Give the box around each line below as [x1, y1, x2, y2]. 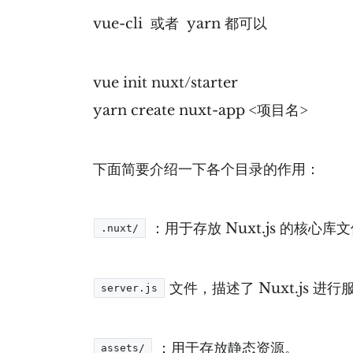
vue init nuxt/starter [93, 73, 239, 91]
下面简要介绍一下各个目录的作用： [93, 160, 321, 178]
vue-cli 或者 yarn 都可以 [93, 14, 268, 32]
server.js [101, 281, 158, 294]
